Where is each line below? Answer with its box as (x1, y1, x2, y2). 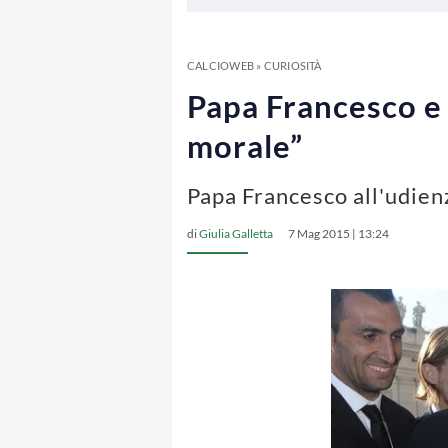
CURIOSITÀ (263, 59, 322, 72)
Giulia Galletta (199, 226, 273, 241)
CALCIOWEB (187, 59, 254, 72)
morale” (187, 127, 303, 165)
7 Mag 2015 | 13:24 (288, 226, 389, 241)
